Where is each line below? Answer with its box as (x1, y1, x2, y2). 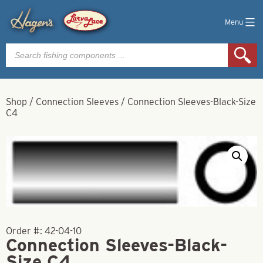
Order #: (6, 225, 45, 237)
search (5, 51, 34, 62)
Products (5, 42, 43, 53)
